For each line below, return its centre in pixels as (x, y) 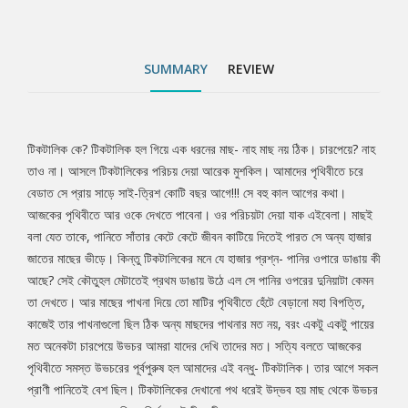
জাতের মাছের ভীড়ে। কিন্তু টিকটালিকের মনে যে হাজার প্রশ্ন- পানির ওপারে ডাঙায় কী (204, 259)
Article (65, 206)
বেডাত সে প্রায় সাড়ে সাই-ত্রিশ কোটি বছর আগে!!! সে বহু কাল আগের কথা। (187, 193)
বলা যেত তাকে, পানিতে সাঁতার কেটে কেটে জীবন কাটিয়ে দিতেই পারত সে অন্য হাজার (199, 237)
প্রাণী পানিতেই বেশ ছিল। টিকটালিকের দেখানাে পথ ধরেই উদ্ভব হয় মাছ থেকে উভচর (203, 390)
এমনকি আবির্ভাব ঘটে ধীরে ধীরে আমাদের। (163, 105)
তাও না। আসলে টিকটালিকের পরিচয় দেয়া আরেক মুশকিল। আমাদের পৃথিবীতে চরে (195, 171)
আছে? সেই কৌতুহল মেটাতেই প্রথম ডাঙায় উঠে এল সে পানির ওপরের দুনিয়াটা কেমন (200, 280)
